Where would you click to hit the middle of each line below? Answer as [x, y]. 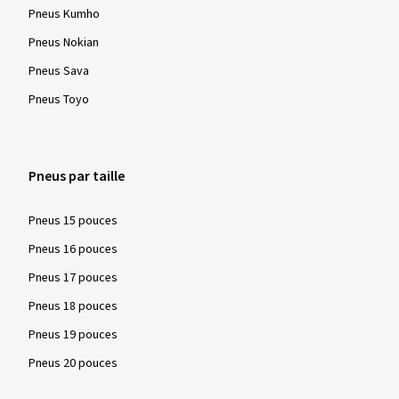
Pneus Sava [59, 72]
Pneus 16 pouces [73, 250]
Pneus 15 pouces [73, 221]
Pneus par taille [77, 177]
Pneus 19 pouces [73, 335]
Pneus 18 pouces [73, 307]
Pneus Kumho [64, 15]
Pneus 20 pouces [73, 364]
